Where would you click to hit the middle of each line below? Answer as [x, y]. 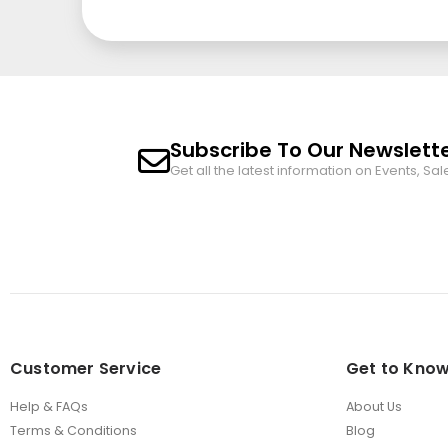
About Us [374, 407]
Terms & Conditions [73, 431]
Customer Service [86, 369]
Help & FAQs [49, 407]
